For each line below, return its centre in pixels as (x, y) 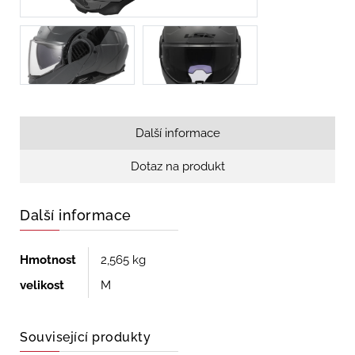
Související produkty (85, 337)
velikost (42, 285)
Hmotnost (48, 260)
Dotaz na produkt (177, 166)
